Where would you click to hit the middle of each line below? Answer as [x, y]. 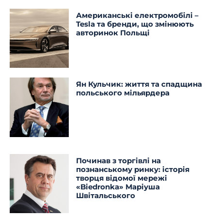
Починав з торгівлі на [119, 160]
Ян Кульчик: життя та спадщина [139, 84]
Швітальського [106, 195]
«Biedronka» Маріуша [118, 186]
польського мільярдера [123, 93]
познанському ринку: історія [133, 169]
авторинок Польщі [113, 33]
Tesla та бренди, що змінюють [135, 24]
